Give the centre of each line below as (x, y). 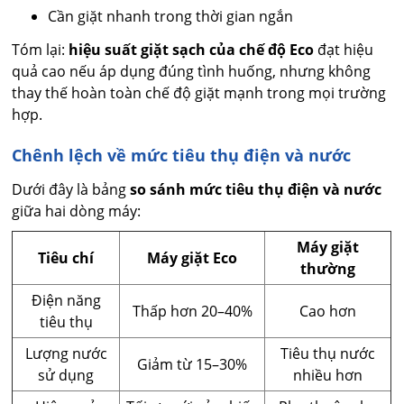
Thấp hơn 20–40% (192, 312)
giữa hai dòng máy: (77, 211)
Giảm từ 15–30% (193, 365)
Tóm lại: (41, 50)
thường (328, 269)
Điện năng (66, 301)
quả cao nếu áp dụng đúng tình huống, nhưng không (192, 72)
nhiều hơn (328, 376)
